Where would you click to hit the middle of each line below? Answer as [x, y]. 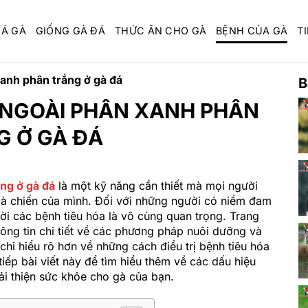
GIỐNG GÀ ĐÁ [70, 31]
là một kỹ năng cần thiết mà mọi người [156, 186]
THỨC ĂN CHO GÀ [161, 31]
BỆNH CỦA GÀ [252, 31]
